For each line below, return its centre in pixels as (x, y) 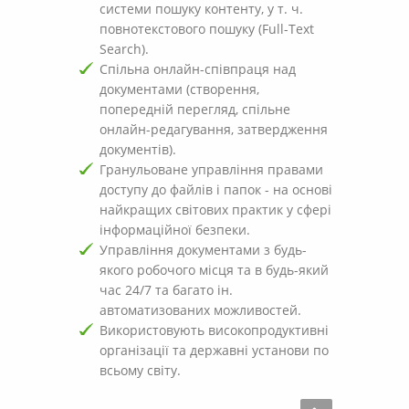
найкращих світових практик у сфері (215, 210)
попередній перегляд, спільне (195, 109)
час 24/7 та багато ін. (166, 290)
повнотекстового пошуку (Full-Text (207, 29)
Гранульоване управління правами (211, 169)
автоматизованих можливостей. (200, 310)
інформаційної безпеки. (175, 230)
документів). (138, 149)
